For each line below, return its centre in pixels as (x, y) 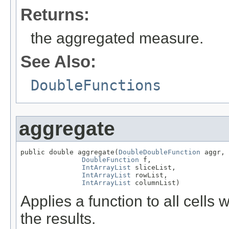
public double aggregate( (70, 152)
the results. (58, 219)
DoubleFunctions (96, 85)
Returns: (55, 14)
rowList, (149, 175)
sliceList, (153, 167)
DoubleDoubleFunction (159, 152)
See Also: (58, 61)
